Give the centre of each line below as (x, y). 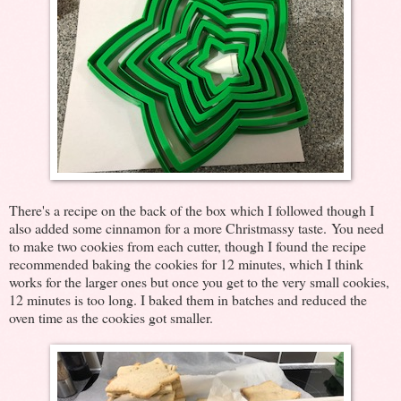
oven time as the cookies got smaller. (111, 317)
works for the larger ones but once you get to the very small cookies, (199, 281)
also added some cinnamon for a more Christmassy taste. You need (196, 227)
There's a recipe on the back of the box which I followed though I (192, 209)
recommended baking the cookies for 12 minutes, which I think (186, 263)
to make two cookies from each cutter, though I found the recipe (188, 245)
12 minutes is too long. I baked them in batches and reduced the (188, 299)
